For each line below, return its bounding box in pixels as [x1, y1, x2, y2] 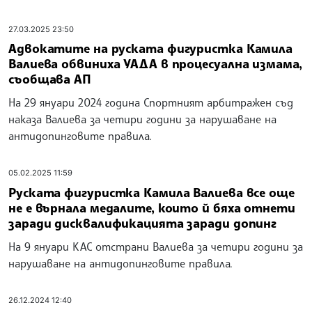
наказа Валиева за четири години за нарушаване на [8, 112, 276, 127]
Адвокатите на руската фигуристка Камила [8, 40, 293, 56]
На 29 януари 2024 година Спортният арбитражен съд [8, 95, 293, 110]
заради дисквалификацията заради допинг [8, 214, 277, 231]
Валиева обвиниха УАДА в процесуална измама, [8, 56, 302, 72]
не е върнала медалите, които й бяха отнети [8, 199, 295, 215]
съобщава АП [8, 71, 91, 87]
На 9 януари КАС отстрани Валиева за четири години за [8, 239, 303, 253]
